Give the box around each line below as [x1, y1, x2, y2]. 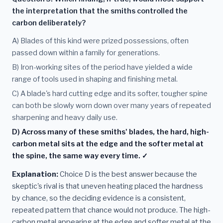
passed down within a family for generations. [12, 48, 160, 58]
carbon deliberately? [12, 18, 86, 28]
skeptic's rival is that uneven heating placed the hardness [12, 182, 203, 191]
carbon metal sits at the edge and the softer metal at [12, 139, 204, 148]
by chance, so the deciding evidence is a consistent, [12, 194, 186, 203]
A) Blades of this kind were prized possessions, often [12, 36, 189, 46]
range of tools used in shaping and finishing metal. [12, 74, 178, 84]
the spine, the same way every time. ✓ [12, 151, 148, 160]
